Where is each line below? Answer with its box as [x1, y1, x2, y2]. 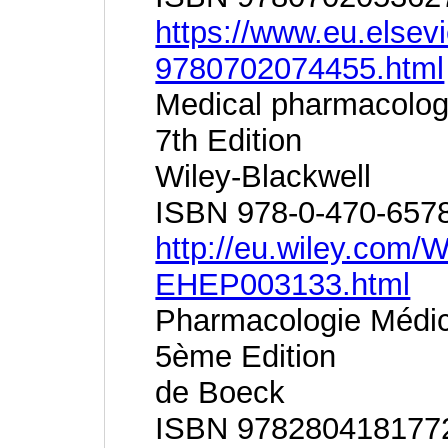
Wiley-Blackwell [155, 159, 372, 194]
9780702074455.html [155, 51, 445, 86]
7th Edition [155, 123, 303, 158]
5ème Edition [155, 339, 337, 374]
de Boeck [155, 375, 286, 410]
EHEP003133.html [155, 267, 411, 302]
